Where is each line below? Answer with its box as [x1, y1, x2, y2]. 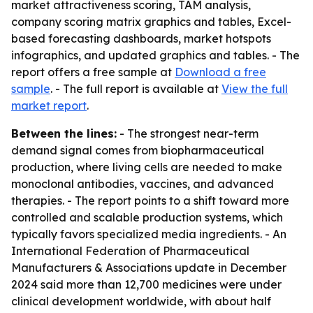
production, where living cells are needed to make [11, 160, 282, 174]
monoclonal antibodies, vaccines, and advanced [11, 177, 274, 191]
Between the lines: [11, 126, 117, 140]
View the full [221, 82, 288, 96]
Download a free [175, 65, 266, 79]
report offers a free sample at [11, 65, 175, 79]
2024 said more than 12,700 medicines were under [11, 277, 282, 291]
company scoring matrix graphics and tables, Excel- [11, 15, 291, 29]
